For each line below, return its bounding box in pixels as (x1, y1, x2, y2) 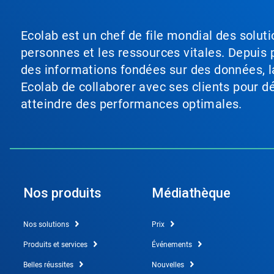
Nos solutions (23, 220, 69, 229)
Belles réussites (23, 261, 73, 269)
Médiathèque (151, 185, 231, 201)
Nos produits (23, 185, 102, 201)
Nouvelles (151, 261, 184, 269)
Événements (151, 240, 192, 249)
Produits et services (23, 240, 87, 249)
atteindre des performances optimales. (21, 97, 242, 111)
